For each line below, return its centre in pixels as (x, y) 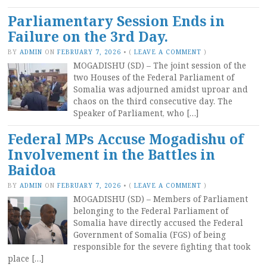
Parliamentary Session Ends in (116, 21)
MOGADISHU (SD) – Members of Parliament (161, 199)
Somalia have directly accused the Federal (158, 223)
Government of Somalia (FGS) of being (150, 235)
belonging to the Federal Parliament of (151, 211)
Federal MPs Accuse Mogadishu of (126, 139)
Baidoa (32, 170)
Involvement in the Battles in (111, 154)
